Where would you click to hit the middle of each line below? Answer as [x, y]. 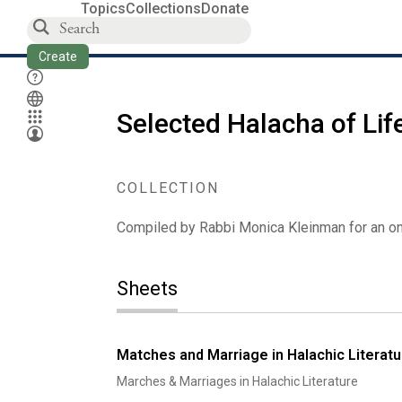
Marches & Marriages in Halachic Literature [237, 381]
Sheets [147, 288]
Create [58, 57]
